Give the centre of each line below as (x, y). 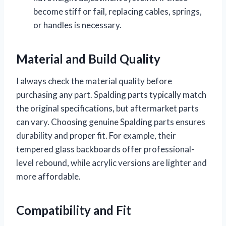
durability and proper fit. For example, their (96, 135)
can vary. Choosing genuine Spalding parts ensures (111, 122)
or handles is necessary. (77, 25)
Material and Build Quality (88, 59)
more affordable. (48, 176)
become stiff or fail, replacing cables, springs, (118, 11)
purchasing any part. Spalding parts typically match (111, 94)
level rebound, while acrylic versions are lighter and (111, 162)
